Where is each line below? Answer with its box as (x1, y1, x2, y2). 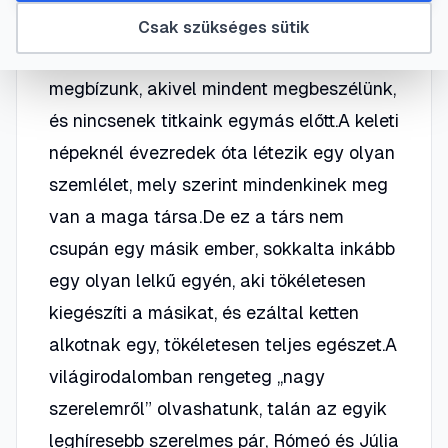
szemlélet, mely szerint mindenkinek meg (49, 174, 388, 195)
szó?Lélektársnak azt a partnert (49, 14, 318, 35)
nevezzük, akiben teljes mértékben (49, 46, 337, 67)
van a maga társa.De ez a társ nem (49, 206, 344, 227)
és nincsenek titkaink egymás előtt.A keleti (49, 110, 399, 131)
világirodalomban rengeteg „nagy (49, 366, 325, 387)
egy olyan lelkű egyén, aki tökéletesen (49, 270, 366, 291)
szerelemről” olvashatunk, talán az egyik (49, 398, 387, 419)
